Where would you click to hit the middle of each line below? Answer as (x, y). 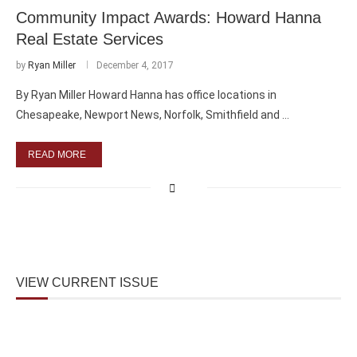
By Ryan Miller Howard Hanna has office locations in (146, 94)
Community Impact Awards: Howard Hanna (169, 17)
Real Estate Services (90, 39)
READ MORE (57, 154)
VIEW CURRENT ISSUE (87, 282)
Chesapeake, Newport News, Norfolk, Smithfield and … (153, 114)
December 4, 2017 (135, 65)
